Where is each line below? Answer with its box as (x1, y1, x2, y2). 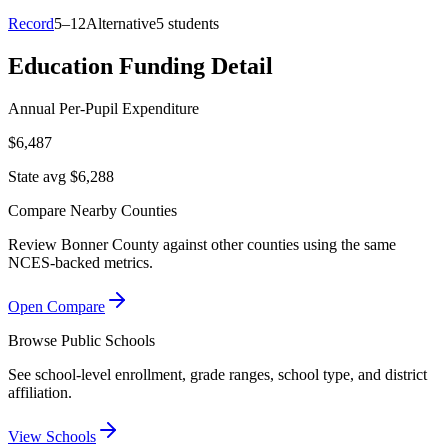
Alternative (86, 14, 156, 32)
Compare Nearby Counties (8, 201, 177, 219)
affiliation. (8, 383, 72, 401)
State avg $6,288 (8, 167, 114, 185)
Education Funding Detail (8, 52, 273, 79)
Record (8, 14, 54, 32)
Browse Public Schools (8, 331, 155, 349)
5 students (156, 14, 219, 32)
